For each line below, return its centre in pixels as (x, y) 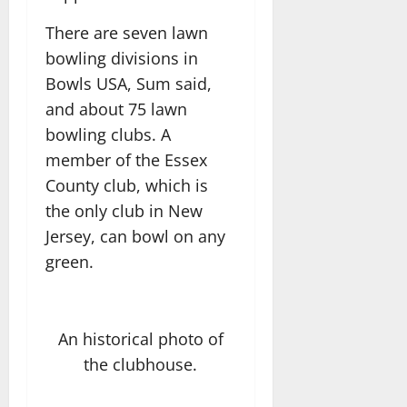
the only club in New (124, 210)
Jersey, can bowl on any (135, 236)
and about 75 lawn (116, 109)
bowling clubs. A (108, 134)
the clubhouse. (141, 365)
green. (69, 261)
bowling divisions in (122, 58)
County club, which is (127, 185)
